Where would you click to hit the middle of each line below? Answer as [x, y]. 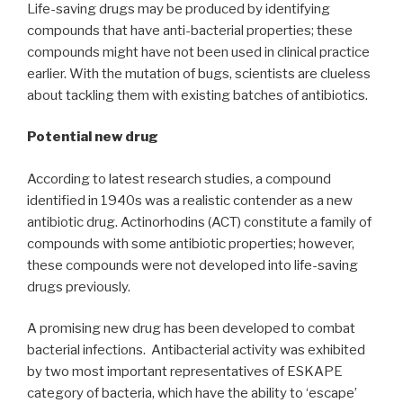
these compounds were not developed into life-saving [193, 265]
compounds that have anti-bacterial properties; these [190, 30]
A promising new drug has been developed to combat [191, 329]
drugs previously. [79, 287]
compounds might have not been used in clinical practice [198, 52]
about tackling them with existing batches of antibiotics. [197, 95]
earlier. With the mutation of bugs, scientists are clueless [199, 73]
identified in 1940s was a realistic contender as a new [190, 200]
